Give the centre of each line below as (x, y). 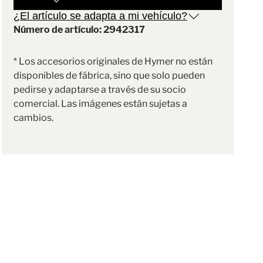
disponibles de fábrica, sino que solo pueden (109, 75)
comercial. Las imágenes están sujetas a (101, 103)
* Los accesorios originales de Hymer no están (113, 61)
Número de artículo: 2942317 (80, 29)
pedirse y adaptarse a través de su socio (100, 89)
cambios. (34, 117)
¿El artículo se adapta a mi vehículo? (101, 16)
